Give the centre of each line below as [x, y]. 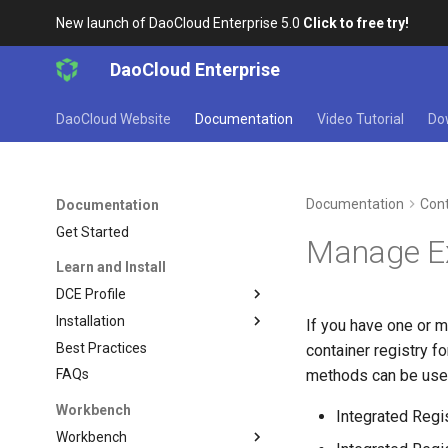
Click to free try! [356, 23]
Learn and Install [111, 267]
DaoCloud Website [114, 119]
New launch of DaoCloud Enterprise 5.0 [180, 23]
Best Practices [102, 347]
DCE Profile [91, 294]
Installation [91, 320]
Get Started [93, 231]
